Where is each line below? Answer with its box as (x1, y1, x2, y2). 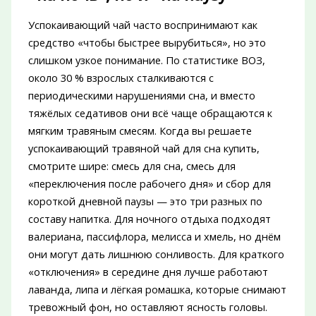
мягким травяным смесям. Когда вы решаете (28, 123, 252, 138)
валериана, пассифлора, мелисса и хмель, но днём (28, 229, 281, 244)
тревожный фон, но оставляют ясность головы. (28, 300, 267, 315)
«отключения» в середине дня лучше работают (28, 265, 268, 279)
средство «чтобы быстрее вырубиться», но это (28, 35, 266, 50)
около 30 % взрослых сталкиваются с (28, 71, 214, 85)
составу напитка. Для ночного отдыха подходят (28, 212, 271, 226)
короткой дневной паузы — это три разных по (28, 194, 262, 209)
